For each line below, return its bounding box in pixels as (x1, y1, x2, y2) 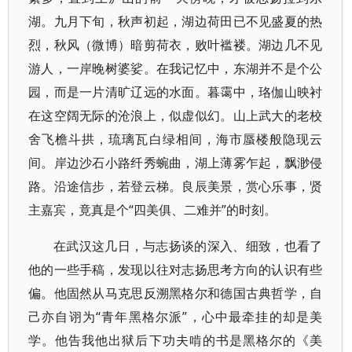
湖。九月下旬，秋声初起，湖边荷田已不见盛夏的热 (28, 13, 323, 30)
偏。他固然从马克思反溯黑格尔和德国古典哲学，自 (28, 284, 323, 302)
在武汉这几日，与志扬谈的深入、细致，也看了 (53, 237, 323, 255)
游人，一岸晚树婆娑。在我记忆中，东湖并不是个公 (28, 60, 323, 77)
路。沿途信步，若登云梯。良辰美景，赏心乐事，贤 (28, 178, 323, 195)
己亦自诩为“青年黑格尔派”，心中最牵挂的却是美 (28, 308, 323, 325)
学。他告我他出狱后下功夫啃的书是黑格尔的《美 (28, 332, 323, 349)
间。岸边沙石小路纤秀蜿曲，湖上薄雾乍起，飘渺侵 (28, 154, 323, 171)
